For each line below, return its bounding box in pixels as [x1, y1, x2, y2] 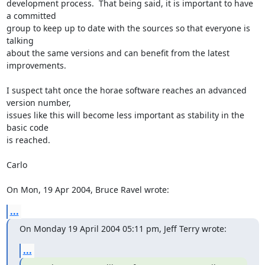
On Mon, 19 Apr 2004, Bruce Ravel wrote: [6, 183, 169, 195]
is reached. [6, 134, 50, 146]
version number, [6, 96, 71, 108]
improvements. [6, 59, 66, 71]
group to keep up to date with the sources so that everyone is [6, 22, 250, 34]
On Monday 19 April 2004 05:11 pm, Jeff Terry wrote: [19, 222, 227, 234]
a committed [6, 9, 56, 21]
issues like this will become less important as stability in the [6, 109, 244, 121]
